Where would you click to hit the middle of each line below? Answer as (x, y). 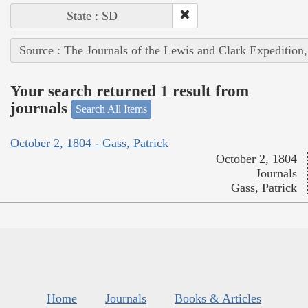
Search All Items (111, 109)
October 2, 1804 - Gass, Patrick (89, 143)
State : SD (92, 16)
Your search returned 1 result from (130, 91)
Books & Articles (218, 298)
